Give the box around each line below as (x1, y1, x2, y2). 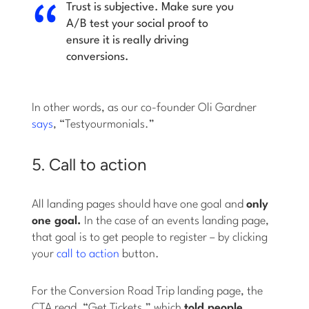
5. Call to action (32, 154, 147, 175)
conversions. (66, 51, 130, 63)
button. (119, 248, 160, 261)
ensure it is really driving (66, 34, 190, 47)
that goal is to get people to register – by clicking (32, 232, 268, 244)
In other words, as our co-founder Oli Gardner (32, 102, 257, 114)
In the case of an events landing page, (81, 215, 270, 228)
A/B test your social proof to (66, 18, 209, 30)
